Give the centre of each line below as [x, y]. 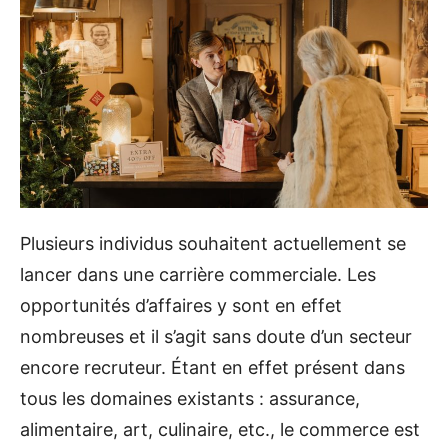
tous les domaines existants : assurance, [190, 398]
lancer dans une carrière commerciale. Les [198, 274]
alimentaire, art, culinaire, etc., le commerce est [220, 429]
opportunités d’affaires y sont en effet [181, 305]
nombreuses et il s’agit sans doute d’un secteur [216, 336]
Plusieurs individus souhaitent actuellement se [213, 243]
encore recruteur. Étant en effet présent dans [212, 367]
